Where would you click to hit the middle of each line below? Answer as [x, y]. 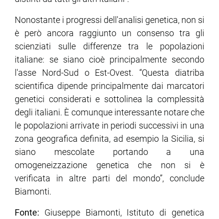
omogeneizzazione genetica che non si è [109, 165]
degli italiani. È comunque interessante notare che [109, 112]
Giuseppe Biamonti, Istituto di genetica [122, 212]
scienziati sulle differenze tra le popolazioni [109, 46]
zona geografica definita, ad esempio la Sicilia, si [109, 138]
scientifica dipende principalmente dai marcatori [109, 86]
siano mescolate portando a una [109, 152]
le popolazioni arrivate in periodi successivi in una [109, 125]
